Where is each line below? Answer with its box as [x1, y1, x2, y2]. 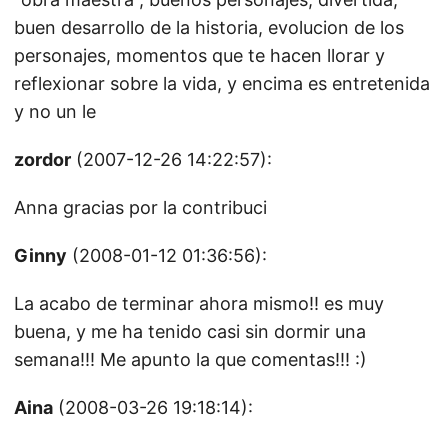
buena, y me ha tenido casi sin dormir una [14, 321, 366, 342]
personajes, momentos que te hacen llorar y [14, 45, 385, 66]
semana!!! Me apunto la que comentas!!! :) [14, 349, 367, 370]
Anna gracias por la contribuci [14, 197, 267, 218]
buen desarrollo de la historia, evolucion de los [14, 17, 404, 38]
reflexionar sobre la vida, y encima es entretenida [14, 73, 430, 94]
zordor [14, 149, 71, 170]
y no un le [14, 101, 96, 122]
